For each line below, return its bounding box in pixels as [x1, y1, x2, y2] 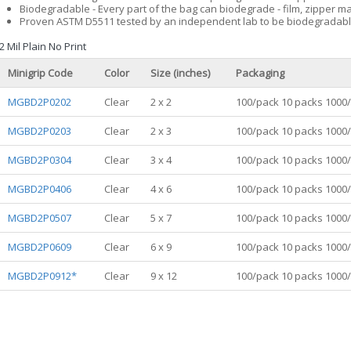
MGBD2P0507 [8, 210, 71, 225]
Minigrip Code [8, 65, 73, 80]
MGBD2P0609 [8, 239, 71, 254]
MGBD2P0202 [8, 94, 71, 109]
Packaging [236, 65, 284, 80]
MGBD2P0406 [8, 181, 71, 196]
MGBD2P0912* [8, 268, 77, 283]
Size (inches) [150, 65, 210, 80]
